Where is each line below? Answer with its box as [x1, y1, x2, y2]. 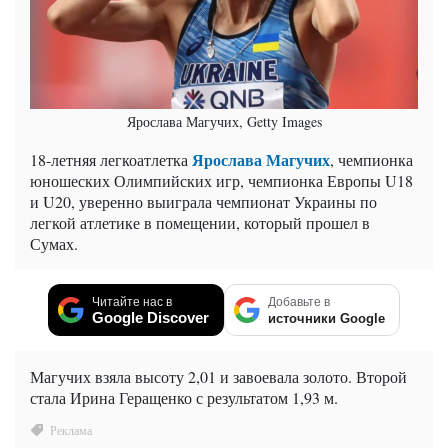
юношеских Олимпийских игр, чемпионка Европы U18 [30, 170, 413, 192]
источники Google [268, 311, 385, 327]
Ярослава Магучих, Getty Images [126, 112, 322, 132]
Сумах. [30, 233, 78, 255]
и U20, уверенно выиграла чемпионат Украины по [30, 191, 377, 213]
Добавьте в [268, 295, 330, 310]
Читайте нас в [92, 295, 172, 310]
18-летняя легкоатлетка [30, 149, 192, 171]
